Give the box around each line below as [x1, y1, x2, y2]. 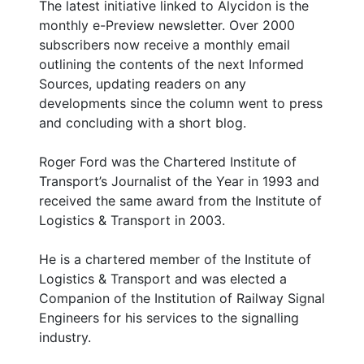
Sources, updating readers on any [39, 76, 246, 93]
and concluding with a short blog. [39, 115, 246, 132]
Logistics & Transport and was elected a [39, 271, 287, 288]
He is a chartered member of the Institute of [39, 251, 311, 268]
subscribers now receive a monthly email [39, 37, 290, 54]
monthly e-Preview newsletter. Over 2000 [39, 17, 295, 34]
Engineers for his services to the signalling [39, 310, 299, 327]
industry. [39, 329, 91, 346]
